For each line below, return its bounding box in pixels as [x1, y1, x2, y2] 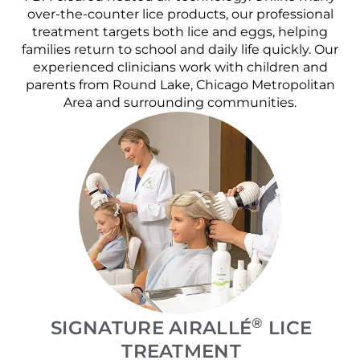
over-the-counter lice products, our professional [27, 6, 333, 22]
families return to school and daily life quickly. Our [22, 41, 338, 57]
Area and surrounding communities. [63, 94, 297, 110]
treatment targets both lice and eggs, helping [32, 23, 328, 39]
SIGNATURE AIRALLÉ [51, 317, 252, 340]
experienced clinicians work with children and [32, 59, 328, 75]
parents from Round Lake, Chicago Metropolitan [25, 76, 335, 92]
